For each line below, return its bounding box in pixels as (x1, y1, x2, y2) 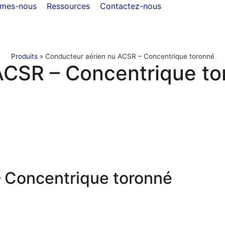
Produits (11, 52, 38, 60)
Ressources (47, 1, 90, 11)
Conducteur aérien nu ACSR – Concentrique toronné (45, 52, 214, 60)
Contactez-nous (100, 1, 161, 11)
